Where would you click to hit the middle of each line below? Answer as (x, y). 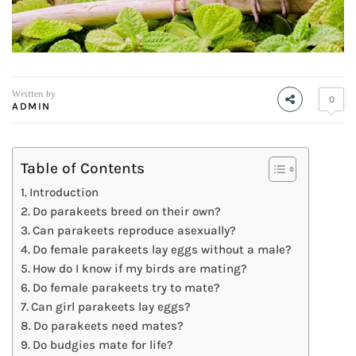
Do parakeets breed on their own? (127, 211)
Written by (34, 93)
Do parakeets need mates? (109, 325)
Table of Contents (83, 168)
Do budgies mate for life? (103, 344)
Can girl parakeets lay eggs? (111, 306)
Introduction (69, 192)
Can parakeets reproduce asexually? (135, 230)
